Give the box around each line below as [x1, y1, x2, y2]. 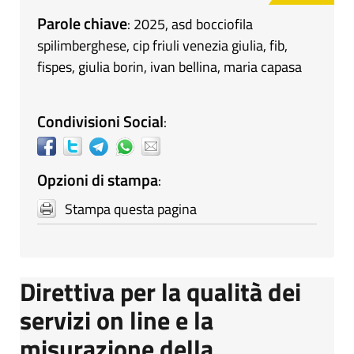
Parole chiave [37, 10, 127, 36]
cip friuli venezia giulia [133, 34, 263, 56]
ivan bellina [150, 55, 217, 77]
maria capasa [224, 55, 302, 77]
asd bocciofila [171, 13, 253, 35]
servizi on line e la [20, 300, 213, 339]
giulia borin [78, 55, 144, 77]
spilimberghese [37, 34, 126, 56]
